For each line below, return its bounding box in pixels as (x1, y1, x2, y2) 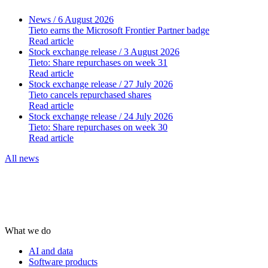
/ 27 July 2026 (117, 78, 173, 89)
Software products (29, 256, 98, 267)
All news (5, 153, 39, 163)
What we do (5, 225, 51, 236)
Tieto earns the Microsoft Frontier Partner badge (29, 25, 209, 35)
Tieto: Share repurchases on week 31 (29, 57, 167, 68)
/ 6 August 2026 (51, 14, 114, 25)
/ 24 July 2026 (117, 111, 173, 121)
